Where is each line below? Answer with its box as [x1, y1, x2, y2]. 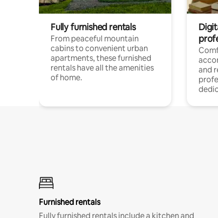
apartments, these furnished [51, 53, 151, 63]
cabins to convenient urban [51, 43, 148, 54]
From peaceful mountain [51, 33, 139, 44]
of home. [51, 72, 82, 83]
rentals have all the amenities [51, 62, 154, 73]
